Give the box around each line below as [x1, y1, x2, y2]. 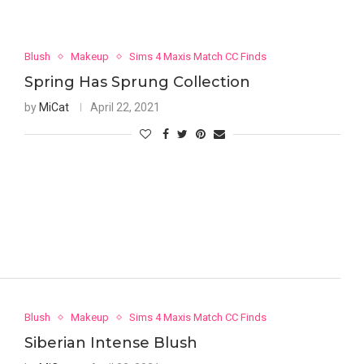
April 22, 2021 [89, 101, 160, 114]
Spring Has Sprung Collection [24, 73, 250, 91]
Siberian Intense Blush [24, 334, 197, 353]
